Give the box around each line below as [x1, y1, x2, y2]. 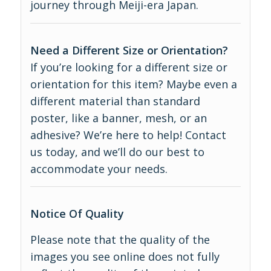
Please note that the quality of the [30, 232, 210, 247]
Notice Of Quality [30, 206, 124, 221]
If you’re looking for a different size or [30, 59, 227, 74]
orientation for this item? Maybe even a [30, 76, 237, 91]
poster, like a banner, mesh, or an [30, 110, 207, 125]
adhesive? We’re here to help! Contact [30, 127, 226, 142]
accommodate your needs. [30, 161, 168, 176]
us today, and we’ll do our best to [30, 144, 204, 159]
